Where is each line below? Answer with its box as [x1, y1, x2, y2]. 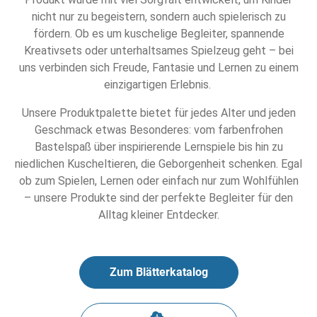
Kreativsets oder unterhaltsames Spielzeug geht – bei [23, 43, 294, 57]
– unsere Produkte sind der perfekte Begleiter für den [24, 190, 293, 204]
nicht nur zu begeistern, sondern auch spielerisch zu [31, 9, 286, 23]
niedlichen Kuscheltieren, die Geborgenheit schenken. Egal [15, 156, 302, 171]
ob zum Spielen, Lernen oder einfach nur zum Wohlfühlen [18, 173, 299, 188]
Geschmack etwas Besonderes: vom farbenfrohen [34, 122, 283, 137]
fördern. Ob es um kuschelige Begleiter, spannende [33, 26, 284, 40]
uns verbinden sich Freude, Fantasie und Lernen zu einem [18, 60, 299, 74]
